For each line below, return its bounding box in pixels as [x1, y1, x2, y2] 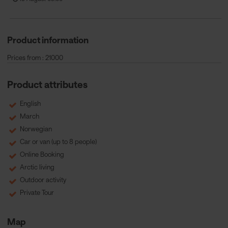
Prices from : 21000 [7, 53, 63, 62]
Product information [7, 34, 89, 45]
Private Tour [18, 188, 54, 197]
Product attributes [7, 79, 88, 91]
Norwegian [18, 125, 52, 133]
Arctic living [18, 163, 54, 172]
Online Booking [18, 150, 64, 159]
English [18, 99, 41, 108]
